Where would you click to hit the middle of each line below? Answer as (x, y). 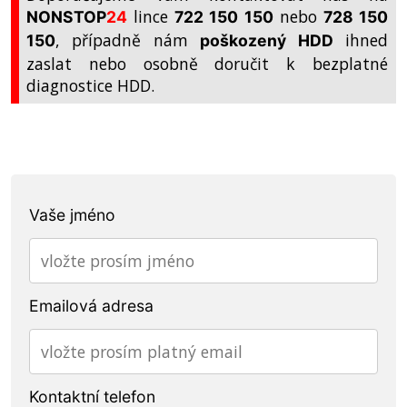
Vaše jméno (72, 214)
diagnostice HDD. (90, 85)
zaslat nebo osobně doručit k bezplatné (207, 63)
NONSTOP (66, 16)
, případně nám (128, 40)
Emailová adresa (91, 305)
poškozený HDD (267, 40)
